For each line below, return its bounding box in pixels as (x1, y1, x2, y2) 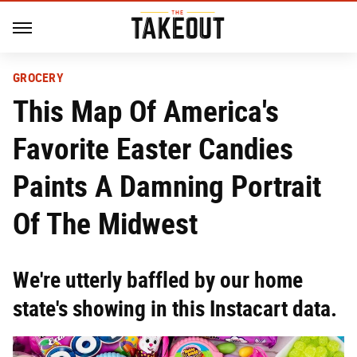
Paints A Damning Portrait (13, 168, 321, 204)
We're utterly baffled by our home (13, 267, 303, 293)
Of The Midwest (13, 206, 198, 241)
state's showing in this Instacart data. (13, 296, 337, 322)
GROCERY (13, 70, 64, 85)
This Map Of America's (13, 93, 279, 129)
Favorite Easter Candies (13, 131, 293, 167)
